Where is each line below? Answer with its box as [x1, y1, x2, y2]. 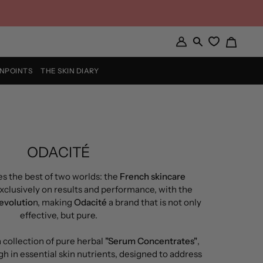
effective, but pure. [19, 210, 97, 221]
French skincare [119, 171, 186, 182]
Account [176, 52, 211, 63]
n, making [33, 197, 74, 208]
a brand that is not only [107, 197, 201, 208]
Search [192, 41, 221, 52]
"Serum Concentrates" [105, 235, 197, 247]
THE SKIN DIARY [41, 66, 99, 75]
